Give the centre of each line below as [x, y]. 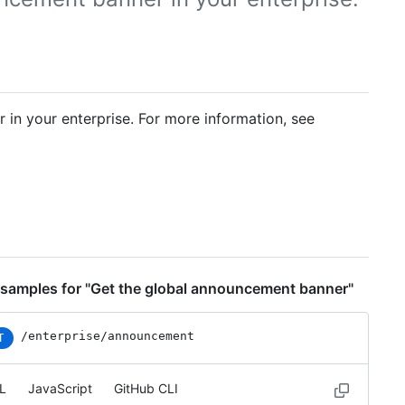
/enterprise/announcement [108, 336]
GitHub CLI [146, 389]
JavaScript [60, 389]
